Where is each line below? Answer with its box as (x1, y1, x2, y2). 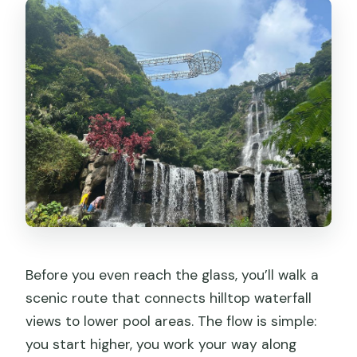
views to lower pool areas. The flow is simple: (25, 312, 317, 331)
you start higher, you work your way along (25, 335, 297, 354)
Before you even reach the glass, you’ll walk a (25, 266, 320, 284)
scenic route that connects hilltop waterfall (25, 289, 312, 308)
